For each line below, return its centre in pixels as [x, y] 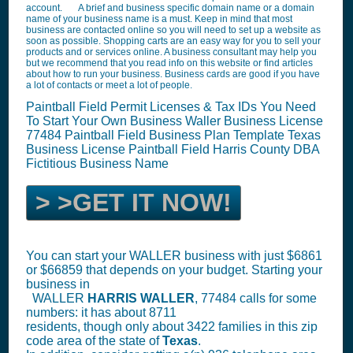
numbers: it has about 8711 [101, 312]
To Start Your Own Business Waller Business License [175, 121]
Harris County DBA [266, 149]
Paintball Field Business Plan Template [176, 135]
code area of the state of [94, 341]
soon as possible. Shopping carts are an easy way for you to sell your [173, 41]
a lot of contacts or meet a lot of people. [109, 85]
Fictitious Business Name [97, 163]
